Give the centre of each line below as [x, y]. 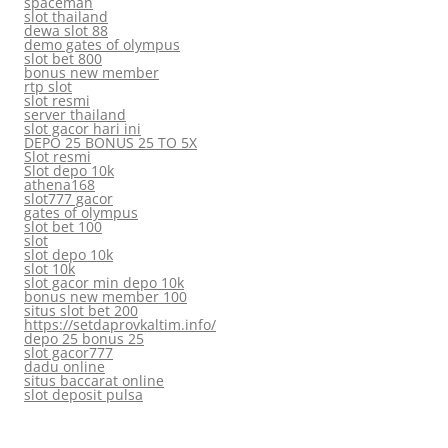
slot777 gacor [68, 199]
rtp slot [48, 87]
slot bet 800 [63, 59]
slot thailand [66, 17]
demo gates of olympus [102, 45]
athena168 [59, 185]
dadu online [64, 367]
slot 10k [49, 269]
